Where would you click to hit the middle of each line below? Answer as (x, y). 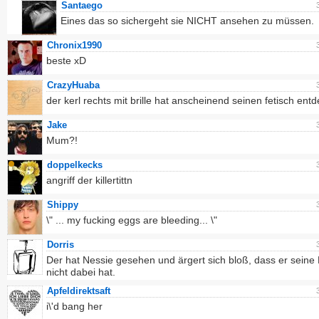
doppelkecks (75, 165)
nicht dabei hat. (81, 272)
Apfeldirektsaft (79, 291)
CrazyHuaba (73, 85)
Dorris (61, 245)
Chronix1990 (74, 45)
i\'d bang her (74, 306)
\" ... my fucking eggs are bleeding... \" (132, 220)
